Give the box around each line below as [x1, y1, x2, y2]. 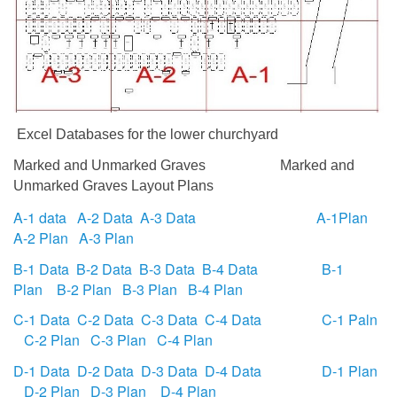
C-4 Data [205, 309, 261, 331]
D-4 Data [205, 360, 261, 381]
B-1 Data [13, 258, 69, 279]
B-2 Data [76, 258, 132, 279]
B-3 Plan [122, 278, 177, 300]
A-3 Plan [79, 228, 134, 249]
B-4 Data [202, 258, 258, 279]
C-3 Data [141, 309, 198, 331]
